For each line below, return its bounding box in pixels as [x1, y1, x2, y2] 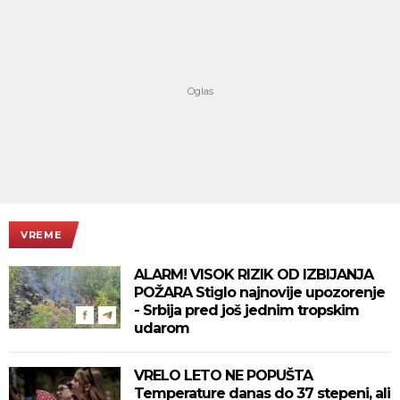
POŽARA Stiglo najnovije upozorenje [134, 283, 385, 301]
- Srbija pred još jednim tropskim [134, 301, 359, 319]
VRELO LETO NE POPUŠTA [134, 366, 312, 384]
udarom [134, 319, 189, 337]
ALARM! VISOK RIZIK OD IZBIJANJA [134, 265, 373, 283]
